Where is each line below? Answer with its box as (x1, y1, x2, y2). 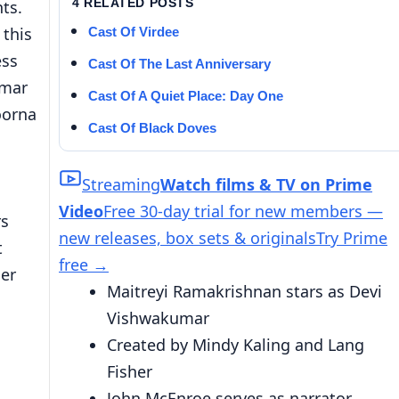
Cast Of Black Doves (88, 119, 216, 135)
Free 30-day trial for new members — (103, 199, 383, 222)
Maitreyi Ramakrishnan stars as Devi (107, 280, 382, 302)
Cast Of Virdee (88, 23, 179, 39)
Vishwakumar (107, 306, 209, 329)
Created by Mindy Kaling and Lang (107, 333, 364, 355)
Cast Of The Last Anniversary (88, 55, 271, 71)
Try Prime (316, 226, 387, 248)
